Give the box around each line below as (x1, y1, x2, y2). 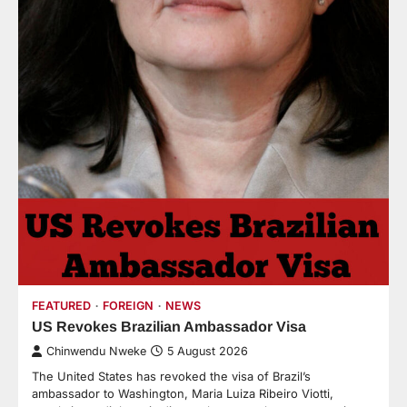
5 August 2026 (167, 343, 248, 358)
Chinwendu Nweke (46, 343, 146, 358)
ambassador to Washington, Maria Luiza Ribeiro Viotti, (32, 385, 333, 401)
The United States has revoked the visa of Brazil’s (32, 368, 311, 383)
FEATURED (32, 298, 91, 313)
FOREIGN (103, 298, 154, 313)
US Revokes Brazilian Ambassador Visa (32, 317, 306, 334)
